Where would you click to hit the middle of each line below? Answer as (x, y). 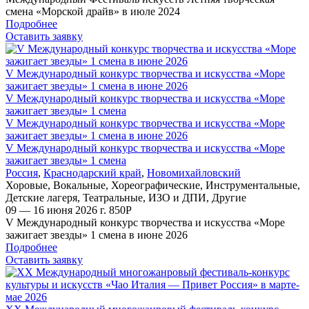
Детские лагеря (41, 197)
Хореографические (156, 185)
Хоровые (27, 185)
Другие (229, 197)
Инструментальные (251, 185)
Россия (22, 172)
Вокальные (79, 185)
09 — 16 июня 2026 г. (57, 210)
